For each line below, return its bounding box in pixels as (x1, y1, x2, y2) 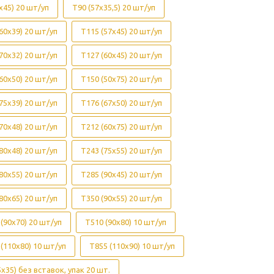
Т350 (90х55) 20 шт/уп (81, 193, 162, 202)
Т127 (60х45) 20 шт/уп (81, 50, 162, 59)
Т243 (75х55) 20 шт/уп (81, 146, 162, 155)
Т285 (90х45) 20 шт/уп (81, 169, 162, 179)
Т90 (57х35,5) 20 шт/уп (72, 2, 155, 12)
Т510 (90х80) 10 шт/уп (85, 217, 166, 226)
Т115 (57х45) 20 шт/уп (81, 26, 162, 35)
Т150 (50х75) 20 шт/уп (81, 74, 162, 83)
